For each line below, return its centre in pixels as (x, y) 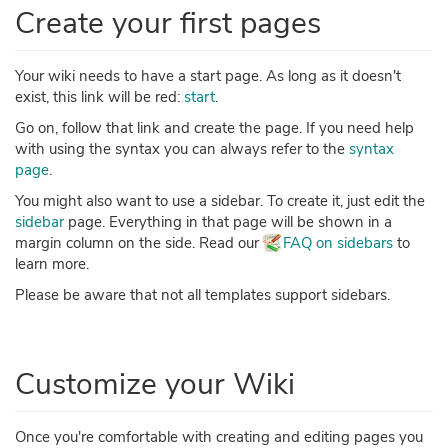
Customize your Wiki (155, 385)
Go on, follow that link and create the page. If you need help (214, 128)
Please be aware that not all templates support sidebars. (202, 295)
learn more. (52, 264)
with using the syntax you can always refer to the (182, 149)
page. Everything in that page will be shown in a (228, 222)
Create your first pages (168, 24)
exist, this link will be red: (99, 97)
